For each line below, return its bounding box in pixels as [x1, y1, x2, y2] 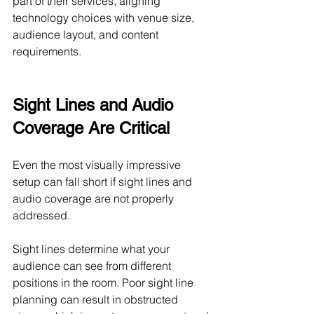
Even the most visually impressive [13, 158, 184, 172]
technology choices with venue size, [13, 11, 197, 25]
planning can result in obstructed [13, 292, 181, 306]
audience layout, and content [13, 27, 161, 41]
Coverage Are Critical [13, 118, 170, 137]
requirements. [13, 44, 81, 58]
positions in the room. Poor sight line [13, 275, 196, 289]
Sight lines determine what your [13, 242, 172, 256]
